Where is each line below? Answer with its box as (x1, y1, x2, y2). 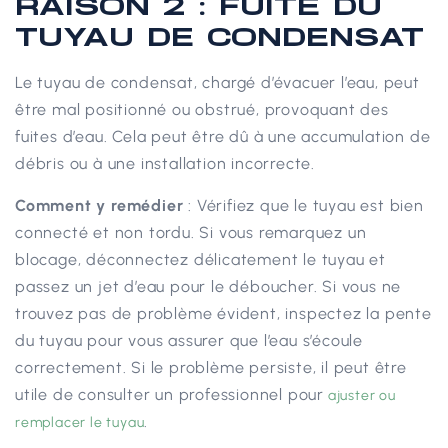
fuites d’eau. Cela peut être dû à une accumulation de (15, 127, 431, 147)
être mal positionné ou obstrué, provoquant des (15, 100, 389, 120)
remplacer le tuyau (15, 413, 145, 431)
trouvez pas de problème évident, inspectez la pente (15, 303, 432, 323)
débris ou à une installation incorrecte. (15, 154, 315, 174)
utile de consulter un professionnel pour (15, 384, 324, 404)
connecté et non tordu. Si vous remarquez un (15, 222, 367, 242)
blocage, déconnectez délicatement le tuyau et (15, 249, 386, 269)
